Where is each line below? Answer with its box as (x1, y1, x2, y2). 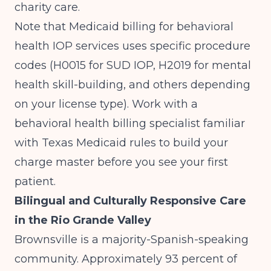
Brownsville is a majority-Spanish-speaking (15, 233, 249, 246)
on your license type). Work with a (15, 97, 198, 111)
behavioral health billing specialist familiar (15, 117, 245, 130)
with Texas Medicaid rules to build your (15, 136, 228, 149)
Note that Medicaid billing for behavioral (15, 20, 233, 33)
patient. (15, 175, 56, 188)
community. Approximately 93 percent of (15, 252, 237, 266)
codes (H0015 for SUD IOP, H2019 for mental (15, 59, 251, 72)
